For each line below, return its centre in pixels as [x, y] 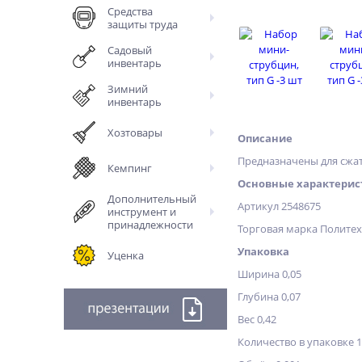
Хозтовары [135, 133]
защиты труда [143, 24]
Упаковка [263, 251]
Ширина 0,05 [269, 274]
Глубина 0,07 [269, 297]
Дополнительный [152, 199]
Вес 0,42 [257, 319]
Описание [265, 138]
